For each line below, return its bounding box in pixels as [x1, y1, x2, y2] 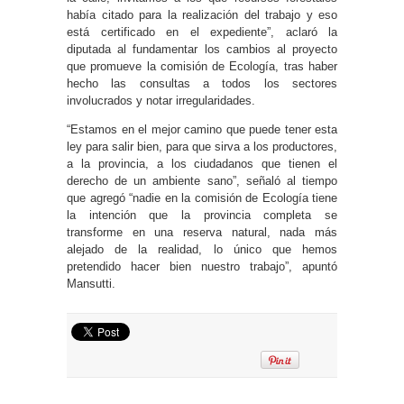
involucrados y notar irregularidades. [67, 93, 255, 107]
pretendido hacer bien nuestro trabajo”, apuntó [67, 259, 337, 273]
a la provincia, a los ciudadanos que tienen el [67, 156, 337, 170]
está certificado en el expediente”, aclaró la [67, 24, 337, 39]
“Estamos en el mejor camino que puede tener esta [67, 122, 337, 136]
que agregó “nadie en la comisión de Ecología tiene [67, 190, 337, 205]
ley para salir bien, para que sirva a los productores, [67, 139, 337, 153]
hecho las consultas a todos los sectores [67, 76, 337, 90]
